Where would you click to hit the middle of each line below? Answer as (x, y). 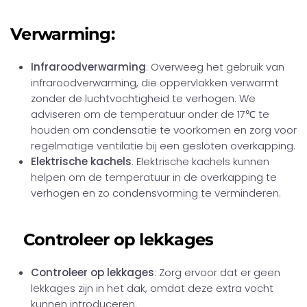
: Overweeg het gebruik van (215, 67)
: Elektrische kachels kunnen (200, 161)
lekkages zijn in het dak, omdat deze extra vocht (152, 288)
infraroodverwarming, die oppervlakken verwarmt (155, 83)
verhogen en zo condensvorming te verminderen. (156, 193)
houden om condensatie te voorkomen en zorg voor (164, 130)
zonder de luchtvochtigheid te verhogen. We (143, 98)
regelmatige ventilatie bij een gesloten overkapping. (163, 146)
